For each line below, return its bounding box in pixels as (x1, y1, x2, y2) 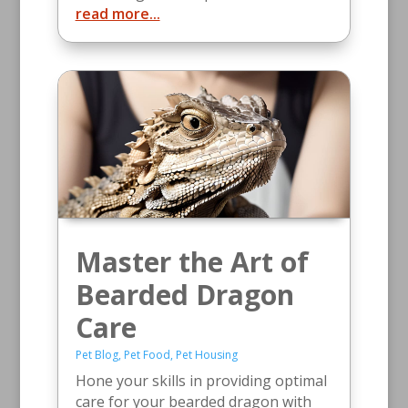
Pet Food (123, 346, 170, 362)
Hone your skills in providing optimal (75, 370, 327, 391)
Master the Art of (75, 242, 309, 280)
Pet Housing (175, 346, 238, 362)
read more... (75, 4, 160, 25)
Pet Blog (75, 346, 118, 362)
